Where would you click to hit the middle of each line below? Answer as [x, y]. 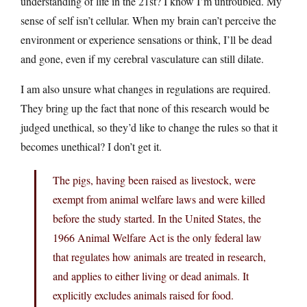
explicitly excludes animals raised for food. [143, 295]
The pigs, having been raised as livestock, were [154, 180]
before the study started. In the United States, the [157, 218]
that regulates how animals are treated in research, [159, 256]
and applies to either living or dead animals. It [151, 275]
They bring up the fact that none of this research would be [145, 108]
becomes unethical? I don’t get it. [91, 146]
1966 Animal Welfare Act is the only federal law [157, 237]
